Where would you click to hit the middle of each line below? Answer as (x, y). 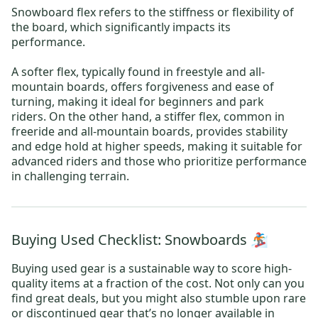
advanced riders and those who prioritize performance (159, 161)
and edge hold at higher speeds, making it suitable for (157, 146)
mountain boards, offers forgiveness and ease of (143, 87)
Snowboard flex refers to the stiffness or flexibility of (153, 12)
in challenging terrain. (72, 176)
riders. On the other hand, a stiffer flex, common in (148, 116)
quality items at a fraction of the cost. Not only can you (158, 283)
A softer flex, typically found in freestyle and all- (138, 72)
